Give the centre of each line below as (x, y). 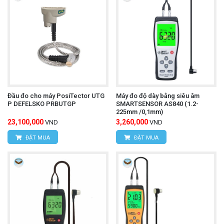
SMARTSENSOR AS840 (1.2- (157, 103)
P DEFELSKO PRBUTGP (42, 103)
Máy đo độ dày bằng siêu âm (157, 95)
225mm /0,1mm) (139, 111)
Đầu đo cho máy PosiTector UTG (56, 95)
